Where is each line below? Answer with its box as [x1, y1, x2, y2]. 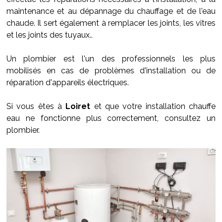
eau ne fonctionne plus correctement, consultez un [6, 113, 216, 123]
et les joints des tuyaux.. [6, 30, 93, 40]
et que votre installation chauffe [90, 102, 216, 111]
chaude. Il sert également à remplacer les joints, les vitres [6, 18, 216, 28]
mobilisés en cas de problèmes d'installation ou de [6, 66, 216, 75]
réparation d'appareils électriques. [6, 78, 129, 87]
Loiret [65, 102, 91, 111]
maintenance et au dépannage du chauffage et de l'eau [6, 6, 216, 16]
